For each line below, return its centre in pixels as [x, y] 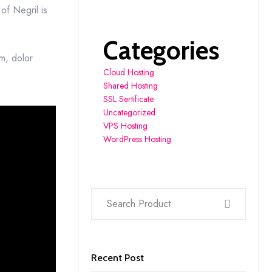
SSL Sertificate [128, 99]
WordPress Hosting [137, 139]
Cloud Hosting [128, 72]
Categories [161, 50]
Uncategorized [129, 112]
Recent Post [117, 257]
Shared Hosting [130, 85]
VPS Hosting [125, 125]
